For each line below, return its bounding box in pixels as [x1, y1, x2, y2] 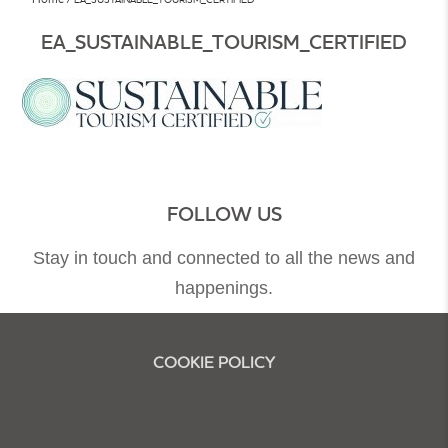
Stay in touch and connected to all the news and [33, 248, 415, 268]
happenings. [175, 278, 273, 298]
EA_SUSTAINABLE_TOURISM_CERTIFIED [41, 29, 407, 55]
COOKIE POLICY [153, 352, 275, 372]
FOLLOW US [166, 201, 282, 227]
